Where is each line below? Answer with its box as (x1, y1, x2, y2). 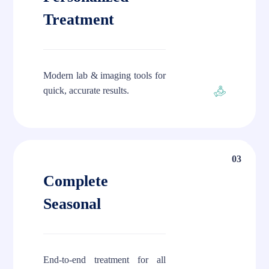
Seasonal (43, 195, 101, 213)
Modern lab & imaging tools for (43, 70, 166, 81)
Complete (43, 172, 108, 190)
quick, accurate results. (43, 85, 129, 96)
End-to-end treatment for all (43, 255, 166, 265)
